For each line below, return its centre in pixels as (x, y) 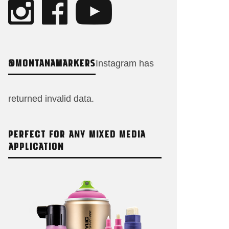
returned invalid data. (51, 99)
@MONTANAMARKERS (52, 62)
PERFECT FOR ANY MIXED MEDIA (77, 133)
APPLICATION (36, 146)
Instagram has (125, 63)
